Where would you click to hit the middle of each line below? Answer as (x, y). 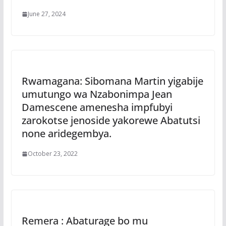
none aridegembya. (66, 134)
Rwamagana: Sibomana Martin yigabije (112, 81)
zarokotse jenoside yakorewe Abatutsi (111, 121)
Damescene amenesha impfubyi (97, 107)
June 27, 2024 (46, 14)
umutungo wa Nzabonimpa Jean (97, 94)
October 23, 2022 (52, 154)
